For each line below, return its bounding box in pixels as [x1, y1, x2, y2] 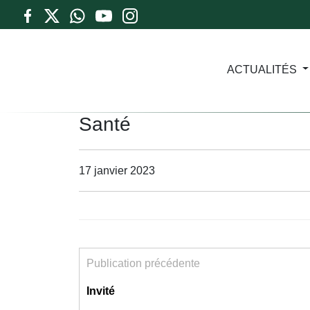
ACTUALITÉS [226, 63, 297, 75]
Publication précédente [86, 257, 200, 269]
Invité [86, 285, 115, 297]
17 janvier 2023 [79, 164, 155, 176]
